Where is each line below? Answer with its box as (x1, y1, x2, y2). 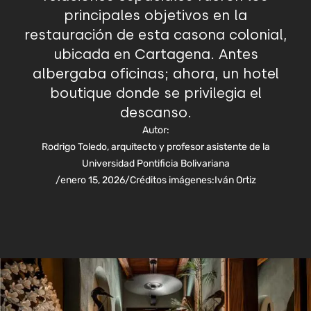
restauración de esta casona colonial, (24, 26, 287, 43)
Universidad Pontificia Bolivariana (81, 158, 230, 169)
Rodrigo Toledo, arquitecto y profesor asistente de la (41, 141, 270, 153)
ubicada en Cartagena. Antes (53, 46, 258, 62)
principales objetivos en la (64, 7, 247, 24)
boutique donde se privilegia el (49, 85, 262, 101)
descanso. (119, 104, 192, 121)
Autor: (142, 124, 169, 136)
